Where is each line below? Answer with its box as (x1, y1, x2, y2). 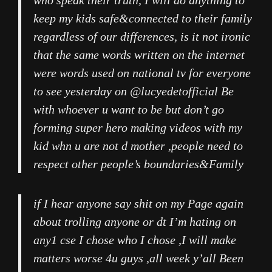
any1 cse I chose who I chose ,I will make (33, 233, 236, 247)
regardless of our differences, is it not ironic (33, 30, 250, 44)
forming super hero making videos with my (33, 121, 242, 135)
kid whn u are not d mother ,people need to (33, 139, 243, 153)
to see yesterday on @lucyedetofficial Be (33, 84, 234, 98)
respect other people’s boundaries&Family (33, 157, 243, 171)
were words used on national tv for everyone (33, 66, 251, 80)
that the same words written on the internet (33, 48, 245, 62)
